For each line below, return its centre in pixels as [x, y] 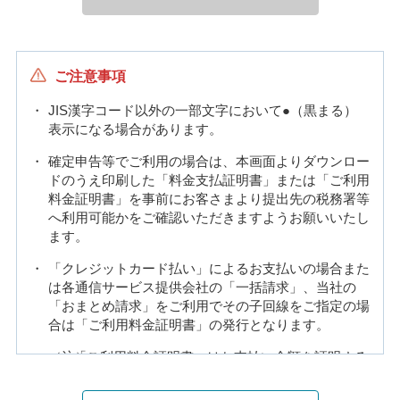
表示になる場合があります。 [135, 129]
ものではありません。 [140, 375]
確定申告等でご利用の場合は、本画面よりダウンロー [208, 161]
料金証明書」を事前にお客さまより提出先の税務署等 [208, 198]
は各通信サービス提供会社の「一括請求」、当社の [202, 287]
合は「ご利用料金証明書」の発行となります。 [188, 324]
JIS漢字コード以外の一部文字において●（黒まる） [202, 110]
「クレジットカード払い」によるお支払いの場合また [208, 268]
